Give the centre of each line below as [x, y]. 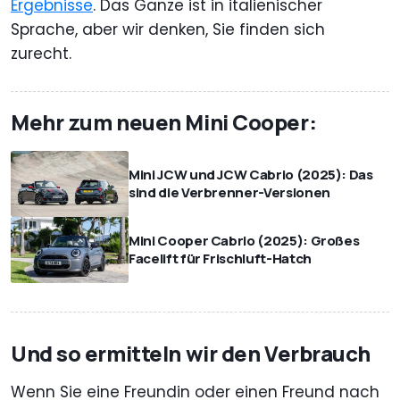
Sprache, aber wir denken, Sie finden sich [168, 29]
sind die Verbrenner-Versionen [229, 193]
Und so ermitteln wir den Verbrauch [191, 354]
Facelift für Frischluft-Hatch [220, 259]
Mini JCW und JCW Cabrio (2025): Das [251, 175]
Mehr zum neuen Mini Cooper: [164, 121]
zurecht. [41, 53]
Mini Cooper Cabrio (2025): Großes [244, 241]
